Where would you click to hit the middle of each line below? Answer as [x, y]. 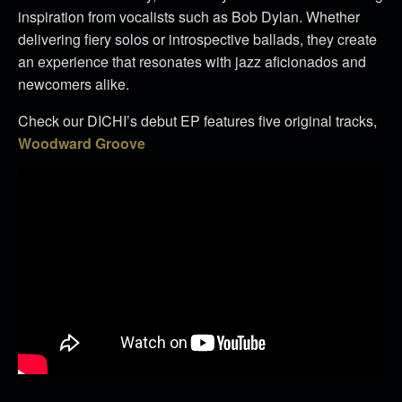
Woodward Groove [82, 143]
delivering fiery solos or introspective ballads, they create [197, 39]
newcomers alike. [74, 83]
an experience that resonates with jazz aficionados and [192, 61]
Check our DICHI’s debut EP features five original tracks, [199, 120]
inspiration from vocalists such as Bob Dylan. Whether [189, 16]
